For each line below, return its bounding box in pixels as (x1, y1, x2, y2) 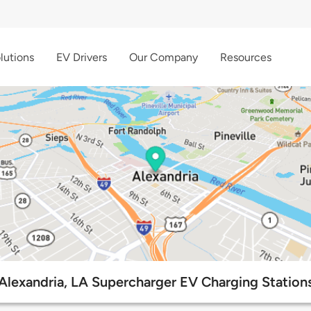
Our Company (129, 50, 198, 64)
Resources (220, 50, 271, 64)
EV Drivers (56, 50, 107, 64)
